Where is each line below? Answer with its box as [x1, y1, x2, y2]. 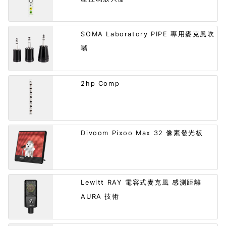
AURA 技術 [81, 193, 120, 201]
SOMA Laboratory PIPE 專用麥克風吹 [81, 30, 215, 38]
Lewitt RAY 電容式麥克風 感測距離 [81, 179, 202, 187]
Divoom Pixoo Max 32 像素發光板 [81, 129, 203, 137]
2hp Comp [81, 80, 120, 88]
